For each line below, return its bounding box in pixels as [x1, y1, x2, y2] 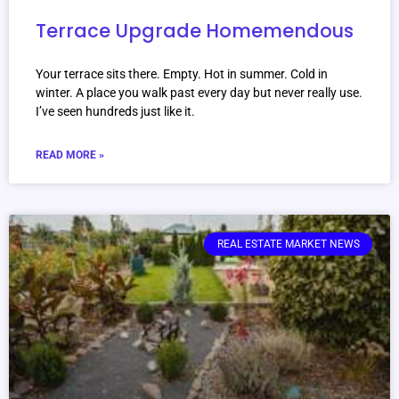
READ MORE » [36, 149, 104, 162]
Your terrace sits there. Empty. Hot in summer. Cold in [36, 67, 328, 82]
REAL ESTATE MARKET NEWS [216, 238, 360, 251]
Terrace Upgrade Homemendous [36, 18, 354, 45]
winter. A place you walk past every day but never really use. [36, 85, 362, 101]
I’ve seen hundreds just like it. [36, 104, 195, 119]
